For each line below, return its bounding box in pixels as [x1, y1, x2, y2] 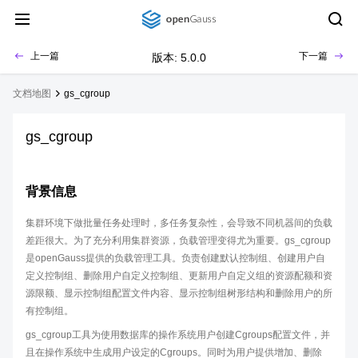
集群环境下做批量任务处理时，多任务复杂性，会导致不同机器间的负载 [26, 217, 332, 229]
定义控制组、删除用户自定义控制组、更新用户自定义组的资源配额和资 [26, 270, 332, 281]
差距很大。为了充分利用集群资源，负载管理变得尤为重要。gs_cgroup [26, 235, 331, 246]
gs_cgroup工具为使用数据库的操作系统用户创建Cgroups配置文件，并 [26, 329, 330, 340]
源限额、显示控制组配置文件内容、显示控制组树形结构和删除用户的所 [26, 288, 332, 299]
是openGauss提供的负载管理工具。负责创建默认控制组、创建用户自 [26, 253, 325, 264]
